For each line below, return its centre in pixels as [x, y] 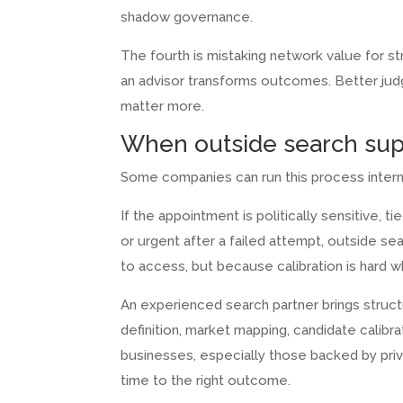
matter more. [163, 107]
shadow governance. [187, 18]
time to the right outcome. [206, 381]
